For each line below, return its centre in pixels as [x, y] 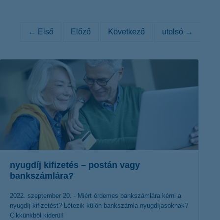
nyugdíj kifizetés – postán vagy [75, 165]
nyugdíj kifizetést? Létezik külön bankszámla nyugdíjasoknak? [99, 206]
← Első [41, 32]
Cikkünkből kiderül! [37, 215]
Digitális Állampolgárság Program [109, 12]
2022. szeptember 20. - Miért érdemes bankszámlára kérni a [96, 196]
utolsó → [177, 32]
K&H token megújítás [160, 10]
